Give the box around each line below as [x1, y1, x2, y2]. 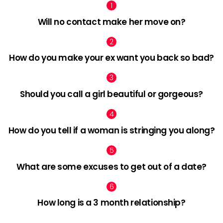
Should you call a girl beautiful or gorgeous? [20, 88, 203, 101]
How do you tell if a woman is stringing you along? [8, 124, 215, 136]
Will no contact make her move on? [37, 15, 186, 28]
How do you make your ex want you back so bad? [9, 52, 214, 64]
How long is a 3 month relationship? [37, 197, 186, 209]
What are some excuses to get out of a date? [16, 160, 207, 173]
